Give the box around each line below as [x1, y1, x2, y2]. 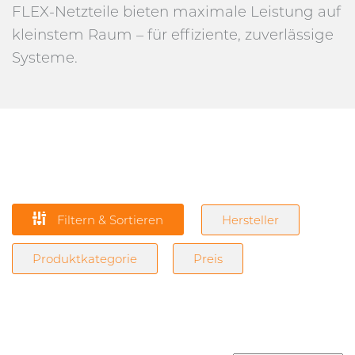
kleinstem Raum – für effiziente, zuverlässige [12, 25, 334, 44]
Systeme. [12, 48, 78, 67]
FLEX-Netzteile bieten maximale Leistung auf [12, 2, 341, 21]
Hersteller [222, 212, 279, 227]
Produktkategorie [32, 251, 137, 266]
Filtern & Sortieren [54, 212, 163, 227]
